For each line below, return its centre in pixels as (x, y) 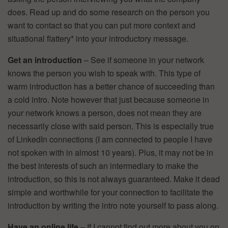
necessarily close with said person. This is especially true (111, 126)
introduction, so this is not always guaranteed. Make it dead (114, 179)
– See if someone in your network (143, 60)
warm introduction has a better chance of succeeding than (111, 86)
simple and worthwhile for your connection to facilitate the (110, 192)
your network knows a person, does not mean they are (105, 112)
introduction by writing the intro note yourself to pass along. (113, 205)
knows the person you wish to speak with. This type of (104, 73)
